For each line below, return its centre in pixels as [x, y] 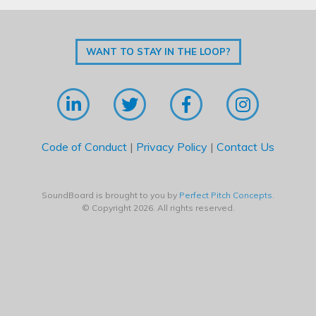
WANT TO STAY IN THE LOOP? [158, 51]
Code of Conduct [84, 146]
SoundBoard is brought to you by [110, 195]
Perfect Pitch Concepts [226, 195]
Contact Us [245, 146]
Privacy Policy [172, 146]
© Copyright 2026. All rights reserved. [158, 207]
